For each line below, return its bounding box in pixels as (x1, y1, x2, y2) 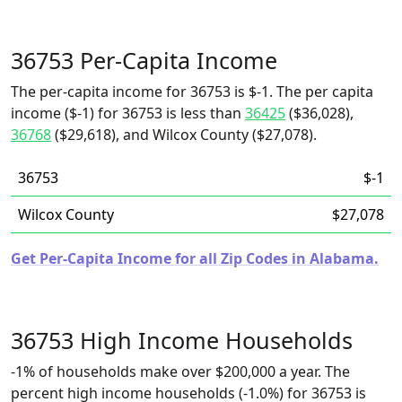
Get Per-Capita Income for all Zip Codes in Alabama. (11, 249, 379, 268)
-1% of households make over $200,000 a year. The (11, 362, 350, 381)
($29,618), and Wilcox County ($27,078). (51, 125, 317, 144)
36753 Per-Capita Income (11, 45, 277, 75)
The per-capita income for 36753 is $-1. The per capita (11, 82, 373, 101)
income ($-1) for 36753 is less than (11, 103, 245, 123)
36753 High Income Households (11, 325, 353, 355)
